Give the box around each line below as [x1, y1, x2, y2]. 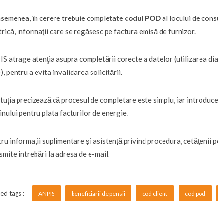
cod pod [184, 190, 205, 198]
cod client [142, 190, 168, 198]
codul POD [125, 14, 161, 23]
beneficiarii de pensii [72, 190, 126, 198]
